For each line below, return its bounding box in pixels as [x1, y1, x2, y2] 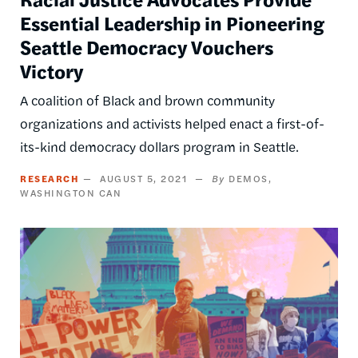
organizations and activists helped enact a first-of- [20, 113, 324, 133]
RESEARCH [20, 171, 79, 186]
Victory [20, 57, 83, 85]
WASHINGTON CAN [20, 185, 121, 201]
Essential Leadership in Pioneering [20, 9, 324, 37]
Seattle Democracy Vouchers [20, 33, 273, 61]
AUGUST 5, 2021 [100, 171, 187, 186]
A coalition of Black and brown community [20, 90, 275, 110]
